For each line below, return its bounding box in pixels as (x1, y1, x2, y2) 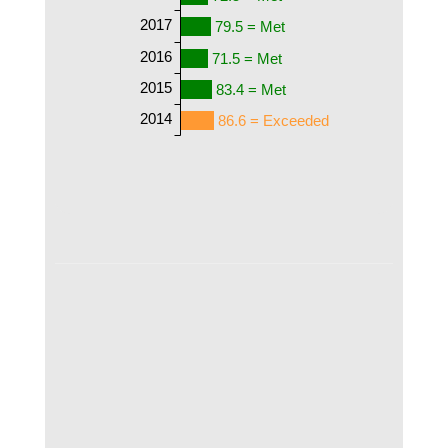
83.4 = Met (216, 80, 288, 98)
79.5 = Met (214, 17, 286, 35)
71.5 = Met (211, 49, 283, 67)
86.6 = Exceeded (217, 111, 329, 129)
